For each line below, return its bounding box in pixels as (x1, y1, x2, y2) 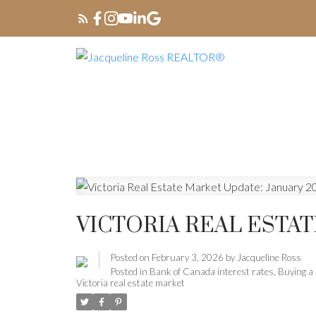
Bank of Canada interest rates (149, 266, 274, 278)
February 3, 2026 (151, 252, 224, 264)
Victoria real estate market (75, 277, 185, 289)
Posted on (110, 252, 152, 264)
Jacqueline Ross (236, 252, 301, 264)
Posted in (110, 266, 147, 278)
